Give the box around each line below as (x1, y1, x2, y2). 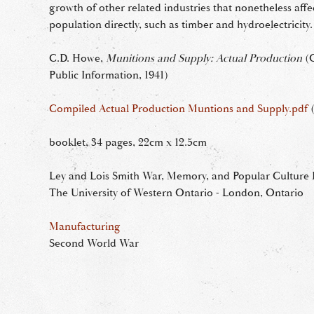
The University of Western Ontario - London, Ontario (49, 185, 303, 200)
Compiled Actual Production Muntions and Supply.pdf (49, 101, 308, 116)
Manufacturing (49, 219, 121, 234)
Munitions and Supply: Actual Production (106, 50, 302, 66)
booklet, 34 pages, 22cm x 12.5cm (49, 135, 207, 150)
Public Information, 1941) (49, 67, 168, 83)
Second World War (49, 235, 139, 251)
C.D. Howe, (49, 50, 106, 66)
